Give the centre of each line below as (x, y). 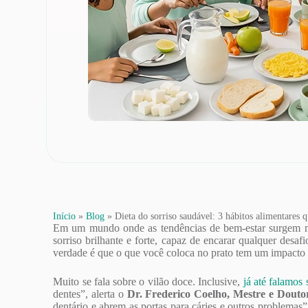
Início (65, 216)
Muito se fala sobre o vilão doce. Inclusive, (147, 282)
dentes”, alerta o (90, 294)
